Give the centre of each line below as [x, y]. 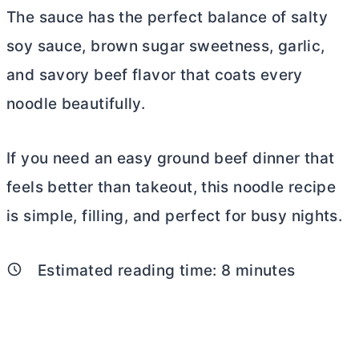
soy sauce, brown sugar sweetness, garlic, [166, 46]
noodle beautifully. [76, 104]
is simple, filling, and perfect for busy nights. [175, 216]
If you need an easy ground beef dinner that [171, 158]
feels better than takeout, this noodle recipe [171, 187]
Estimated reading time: [130, 270]
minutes [263, 270]
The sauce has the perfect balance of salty [167, 17]
